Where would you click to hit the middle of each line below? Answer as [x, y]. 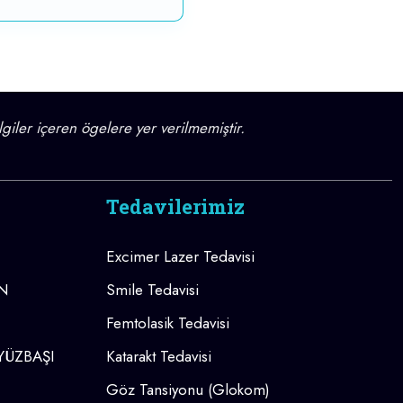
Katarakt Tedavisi [159, 357]
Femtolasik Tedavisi [168, 323]
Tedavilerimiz [175, 207]
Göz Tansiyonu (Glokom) [188, 390]
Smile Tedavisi [152, 290]
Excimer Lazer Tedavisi [180, 257]
